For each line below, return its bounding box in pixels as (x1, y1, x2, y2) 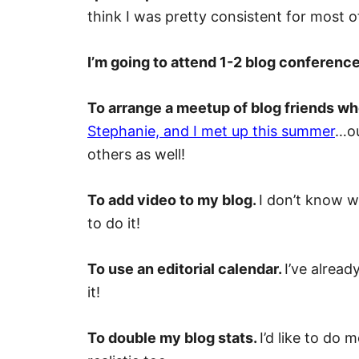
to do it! (87, 215, 140, 232)
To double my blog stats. (87, 329, 260, 346)
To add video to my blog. (87, 192, 259, 208)
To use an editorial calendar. (87, 260, 284, 277)
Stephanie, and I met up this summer (87, 123, 335, 139)
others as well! (87, 146, 185, 163)
